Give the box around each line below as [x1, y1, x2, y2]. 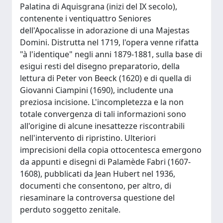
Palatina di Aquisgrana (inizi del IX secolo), [20, 1, 177, 12]
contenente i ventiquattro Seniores [20, 13, 151, 24]
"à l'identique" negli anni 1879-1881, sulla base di [20, 49, 202, 60]
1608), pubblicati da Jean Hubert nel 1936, [20, 168, 175, 179]
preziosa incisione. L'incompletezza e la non [20, 97, 184, 108]
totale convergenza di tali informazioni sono [20, 109, 186, 119]
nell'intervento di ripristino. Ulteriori [20, 132, 156, 143]
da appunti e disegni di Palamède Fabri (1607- [20, 156, 191, 167]
